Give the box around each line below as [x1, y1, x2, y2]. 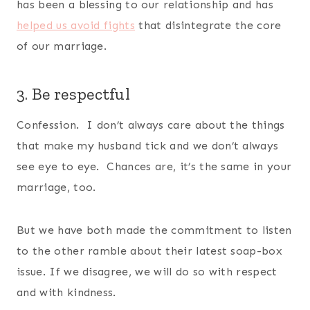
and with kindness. [17, 285, 116, 299]
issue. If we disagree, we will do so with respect [17, 264, 277, 278]
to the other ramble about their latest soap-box [17, 244, 283, 257]
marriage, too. [17, 180, 96, 194]
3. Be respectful [17, 83, 131, 104]
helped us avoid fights [17, 18, 136, 32]
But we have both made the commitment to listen [17, 223, 292, 237]
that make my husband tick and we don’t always [17, 138, 279, 152]
